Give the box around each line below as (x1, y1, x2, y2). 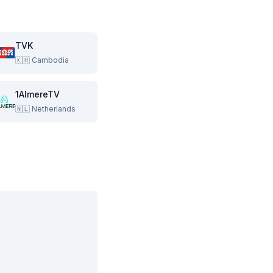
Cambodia (32, 55, 69, 65)
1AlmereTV (15, 89, 60, 99)
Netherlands (32, 104, 76, 113)
